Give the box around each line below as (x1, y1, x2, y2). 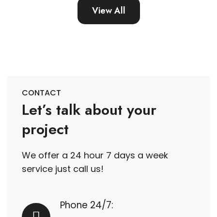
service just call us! (22, 163, 104, 175)
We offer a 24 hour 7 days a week (22, 149, 168, 162)
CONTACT (22, 87, 61, 99)
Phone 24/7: (60, 199, 113, 212)
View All (92, 4, 125, 17)
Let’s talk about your (22, 99, 156, 121)
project (22, 119, 69, 140)
